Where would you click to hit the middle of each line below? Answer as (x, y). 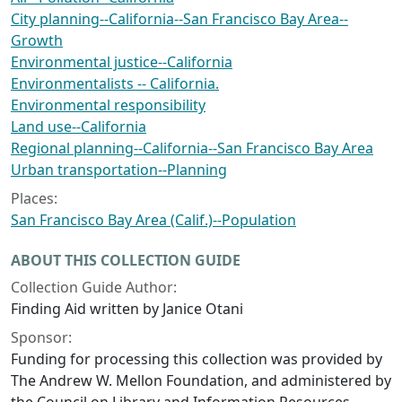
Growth (37, 40)
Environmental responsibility (108, 105)
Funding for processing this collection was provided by (197, 358)
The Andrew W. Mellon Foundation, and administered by (201, 380)
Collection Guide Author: (94, 287)
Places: (34, 198)
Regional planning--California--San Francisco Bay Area (192, 148)
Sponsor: (41, 337)
